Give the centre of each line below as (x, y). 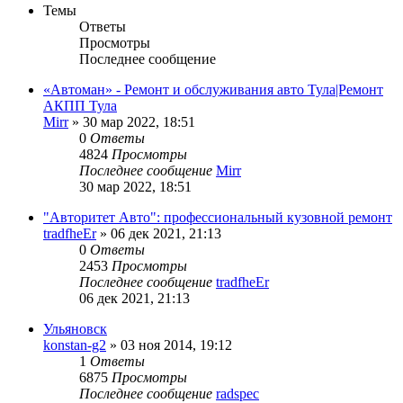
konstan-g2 (75, 345)
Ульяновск (75, 328)
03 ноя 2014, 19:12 (176, 345)
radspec (237, 393)
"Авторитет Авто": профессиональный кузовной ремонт (218, 217)
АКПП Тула (80, 105)
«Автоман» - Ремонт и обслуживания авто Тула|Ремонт (213, 89)
